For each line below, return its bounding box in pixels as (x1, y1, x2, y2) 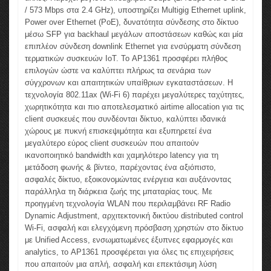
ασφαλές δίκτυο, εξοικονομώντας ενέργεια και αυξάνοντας (25, 175, 231, 184)
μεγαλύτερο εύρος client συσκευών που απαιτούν (25, 139, 199, 148)
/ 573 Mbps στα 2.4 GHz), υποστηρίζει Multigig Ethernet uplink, (25, 5, 246, 15)
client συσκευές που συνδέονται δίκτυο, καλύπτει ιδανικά (25, 114, 226, 124)
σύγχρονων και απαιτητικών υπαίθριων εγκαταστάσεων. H (25, 78, 233, 88)
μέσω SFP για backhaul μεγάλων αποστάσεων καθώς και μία (25, 30, 243, 39)
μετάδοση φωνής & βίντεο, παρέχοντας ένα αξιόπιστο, (25, 163, 216, 172)
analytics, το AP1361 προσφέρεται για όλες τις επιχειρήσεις (25, 247, 233, 257)
